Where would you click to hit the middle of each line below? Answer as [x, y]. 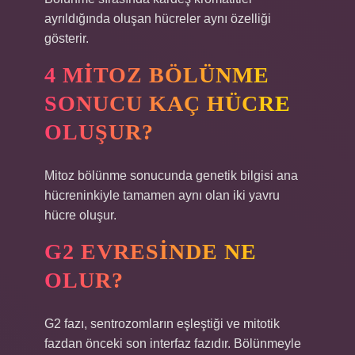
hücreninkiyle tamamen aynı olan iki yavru [162, 195]
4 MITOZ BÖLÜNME [157, 75]
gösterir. [67, 38]
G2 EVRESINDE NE [151, 252]
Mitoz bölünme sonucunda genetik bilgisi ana [171, 176]
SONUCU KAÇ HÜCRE [168, 103]
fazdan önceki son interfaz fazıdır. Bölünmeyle [173, 344]
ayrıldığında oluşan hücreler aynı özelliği [158, 19]
